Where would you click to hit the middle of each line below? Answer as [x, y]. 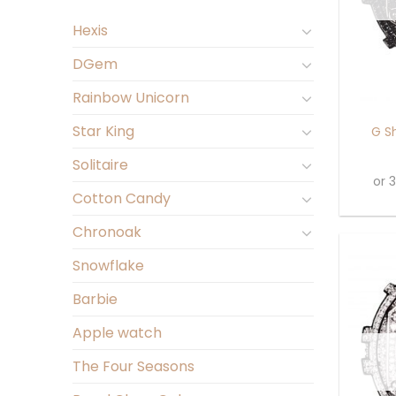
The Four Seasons [133, 366]
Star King [103, 131]
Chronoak [107, 232]
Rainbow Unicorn [131, 98]
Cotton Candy [122, 198]
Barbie [95, 299]
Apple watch [117, 333]
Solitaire [100, 165]
